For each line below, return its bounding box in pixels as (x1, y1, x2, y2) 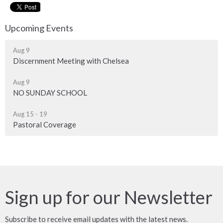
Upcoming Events (5, 22, 73, 33)
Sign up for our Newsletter (5, 186, 213, 209)
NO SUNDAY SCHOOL (13, 88, 87, 98)
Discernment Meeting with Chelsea (13, 56, 129, 66)
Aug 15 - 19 (13, 110, 47, 118)
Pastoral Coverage (13, 120, 76, 129)
